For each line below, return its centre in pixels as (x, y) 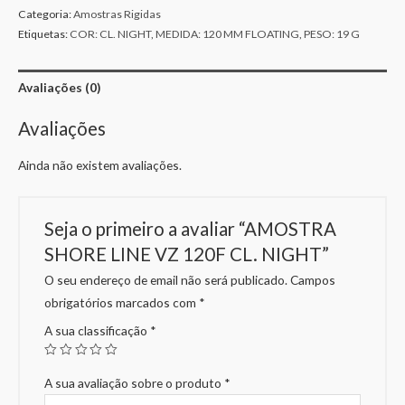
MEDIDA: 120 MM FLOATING (227, 33)
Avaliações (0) (59, 87)
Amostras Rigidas (117, 14)
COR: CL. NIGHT (110, 33)
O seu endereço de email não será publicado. (166, 280)
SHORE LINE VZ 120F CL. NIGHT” (187, 254)
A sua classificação (98, 331)
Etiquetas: (44, 33)
